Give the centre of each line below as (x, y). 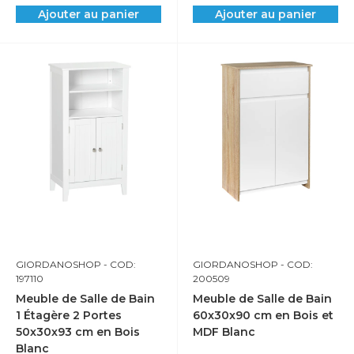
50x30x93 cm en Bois (78, 332)
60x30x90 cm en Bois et (263, 315)
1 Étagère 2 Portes (69, 315)
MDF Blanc (224, 332)
